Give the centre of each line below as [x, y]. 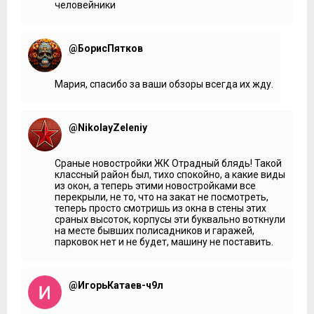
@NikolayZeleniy [108, 127]
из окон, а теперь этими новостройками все [155, 185]
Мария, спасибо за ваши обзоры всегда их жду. [164, 84]
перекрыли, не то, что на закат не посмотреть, [162, 197]
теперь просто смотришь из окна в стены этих [161, 208]
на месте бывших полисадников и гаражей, [155, 230]
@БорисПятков [106, 48]
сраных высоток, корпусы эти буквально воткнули [170, 219]
